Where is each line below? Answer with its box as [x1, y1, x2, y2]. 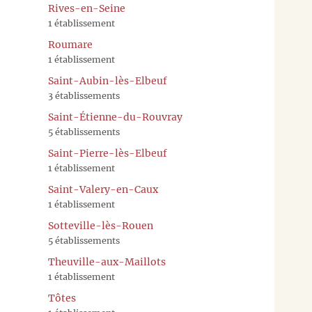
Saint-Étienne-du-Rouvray [48, 111, 182, 124]
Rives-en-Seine [48, 2, 125, 15]
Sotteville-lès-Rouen [48, 219, 153, 233]
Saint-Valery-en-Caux [48, 183, 158, 196]
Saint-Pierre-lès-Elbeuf [48, 147, 167, 160]
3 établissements [48, 91, 120, 102]
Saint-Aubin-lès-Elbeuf [48, 75, 167, 88]
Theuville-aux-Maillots [48, 256, 166, 269]
